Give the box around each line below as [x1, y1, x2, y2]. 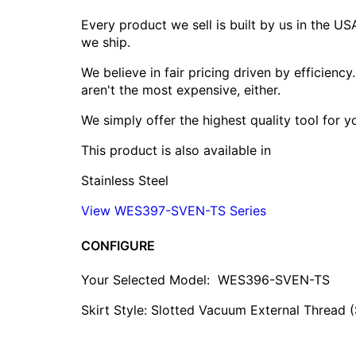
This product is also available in [81, 142, 271, 159]
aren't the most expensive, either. [81, 82, 281, 99]
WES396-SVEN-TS [218, 271, 330, 288]
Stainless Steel [81, 172, 168, 189]
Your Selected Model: [81, 271, 218, 288]
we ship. [81, 34, 130, 51]
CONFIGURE [81, 237, 155, 253]
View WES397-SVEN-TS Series [81, 203, 266, 219]
